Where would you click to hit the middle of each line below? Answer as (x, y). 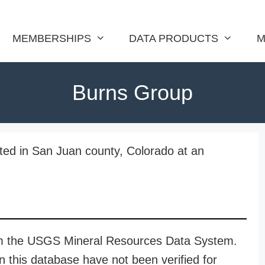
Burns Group (132, 93)
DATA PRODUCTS (174, 38)
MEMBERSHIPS (51, 38)
